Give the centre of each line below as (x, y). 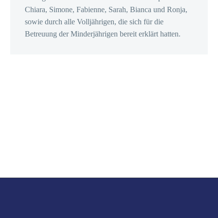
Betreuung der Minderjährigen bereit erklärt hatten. (103, 34)
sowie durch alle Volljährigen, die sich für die (94, 21)
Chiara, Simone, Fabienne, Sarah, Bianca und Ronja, (106, 9)
